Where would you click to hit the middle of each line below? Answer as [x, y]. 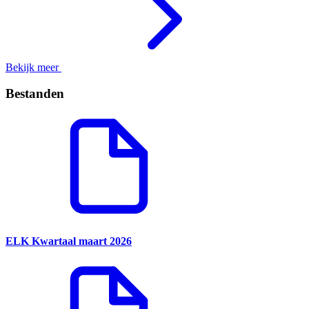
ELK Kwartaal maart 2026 [69, 241]
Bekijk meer [33, 67]
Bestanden [35, 94]
